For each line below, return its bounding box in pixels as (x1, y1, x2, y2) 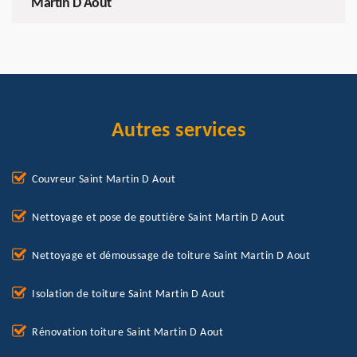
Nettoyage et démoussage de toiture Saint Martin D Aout (32, 250, 310, 263)
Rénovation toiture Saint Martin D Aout (32, 327, 223, 339)
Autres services (111, 120, 246, 143)
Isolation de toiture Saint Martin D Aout (32, 288, 225, 301)
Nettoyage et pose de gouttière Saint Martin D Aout (32, 212, 284, 225)
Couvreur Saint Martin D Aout (32, 174, 175, 186)
